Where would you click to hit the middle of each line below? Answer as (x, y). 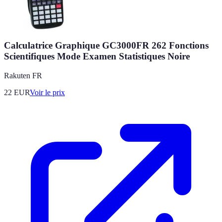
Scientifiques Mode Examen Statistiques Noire (97, 56)
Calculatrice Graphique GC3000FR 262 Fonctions (106, 46)
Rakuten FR (23, 76)
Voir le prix (47, 93)
